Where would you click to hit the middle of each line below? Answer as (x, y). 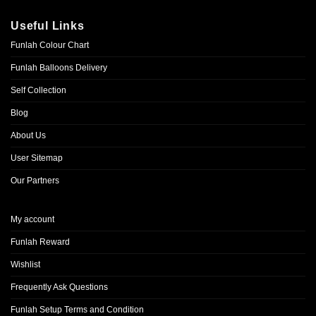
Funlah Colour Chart (50, 45)
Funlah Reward (40, 242)
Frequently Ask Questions (59, 287)
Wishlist (25, 264)
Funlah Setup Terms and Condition (77, 309)
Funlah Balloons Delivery (59, 67)
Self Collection (38, 90)
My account (32, 219)
